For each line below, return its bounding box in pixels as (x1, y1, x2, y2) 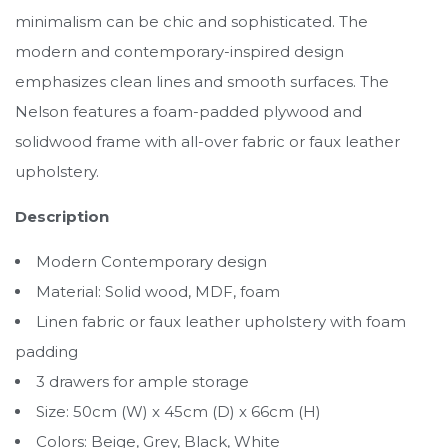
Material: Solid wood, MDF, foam (36, 281, 280, 301)
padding (15, 341, 78, 361)
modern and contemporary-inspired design (15, 41, 344, 61)
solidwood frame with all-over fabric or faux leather (15, 131, 400, 151)
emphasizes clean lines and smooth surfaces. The (15, 71, 389, 91)
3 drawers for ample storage (36, 371, 249, 391)
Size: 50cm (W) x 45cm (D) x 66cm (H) (36, 401, 321, 421)
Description (15, 206, 109, 226)
